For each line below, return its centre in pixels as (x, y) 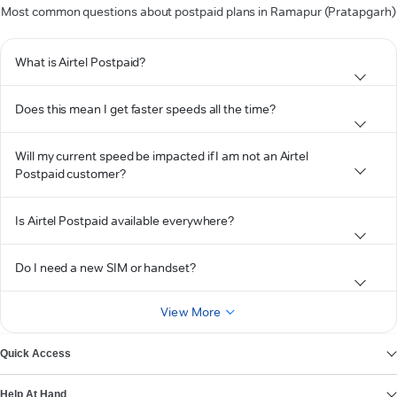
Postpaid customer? (70, 174)
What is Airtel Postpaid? (81, 62)
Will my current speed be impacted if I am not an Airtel (162, 156)
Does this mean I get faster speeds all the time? (145, 109)
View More (191, 312)
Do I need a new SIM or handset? (105, 268)
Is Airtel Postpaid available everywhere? (125, 221)
